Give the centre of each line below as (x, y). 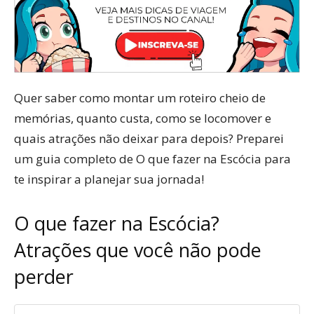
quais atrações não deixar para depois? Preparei (149, 139)
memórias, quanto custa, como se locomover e (143, 118)
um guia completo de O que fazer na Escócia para (152, 159)
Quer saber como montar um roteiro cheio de (140, 98)
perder (44, 277)
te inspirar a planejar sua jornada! (109, 179)
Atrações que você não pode (138, 250)
